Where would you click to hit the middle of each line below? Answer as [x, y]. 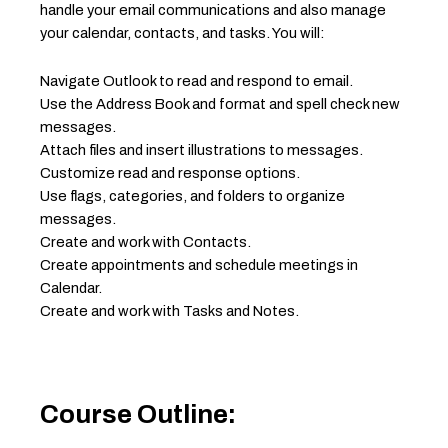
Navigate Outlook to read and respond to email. [196, 81]
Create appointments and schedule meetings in [199, 265]
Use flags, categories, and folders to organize [192, 196]
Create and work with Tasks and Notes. [169, 311]
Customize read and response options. [170, 173]
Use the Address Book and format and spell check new [220, 104]
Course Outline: [138, 413]
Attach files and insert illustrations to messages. [201, 150]
